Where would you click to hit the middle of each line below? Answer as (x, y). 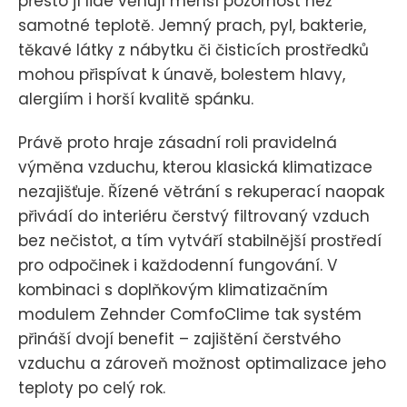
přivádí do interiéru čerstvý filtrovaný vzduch (194, 217)
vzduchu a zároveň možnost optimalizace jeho (202, 364)
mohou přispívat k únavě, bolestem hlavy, (182, 75)
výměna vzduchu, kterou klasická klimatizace (195, 168)
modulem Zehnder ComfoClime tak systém (190, 315)
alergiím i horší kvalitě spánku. (136, 99)
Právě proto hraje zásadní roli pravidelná (178, 143)
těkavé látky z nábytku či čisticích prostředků (194, 50)
